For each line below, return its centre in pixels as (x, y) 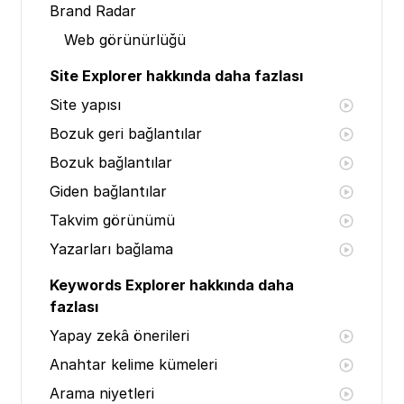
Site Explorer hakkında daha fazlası (176, 76)
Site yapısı (85, 105)
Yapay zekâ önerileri (119, 335)
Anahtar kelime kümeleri (133, 364)
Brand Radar (93, 11)
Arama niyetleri (102, 393)
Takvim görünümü (112, 220)
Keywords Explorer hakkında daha (172, 285)
